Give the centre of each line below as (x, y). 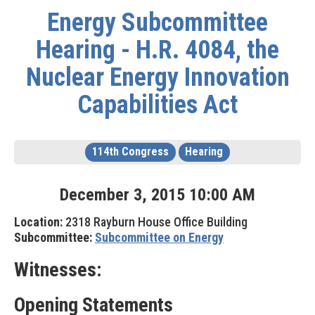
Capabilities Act (157, 105)
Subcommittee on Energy (159, 237)
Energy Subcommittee (157, 22)
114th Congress (130, 152)
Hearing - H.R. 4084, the (157, 50)
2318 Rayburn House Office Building (155, 222)
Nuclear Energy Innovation (157, 77)
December (95, 195)
